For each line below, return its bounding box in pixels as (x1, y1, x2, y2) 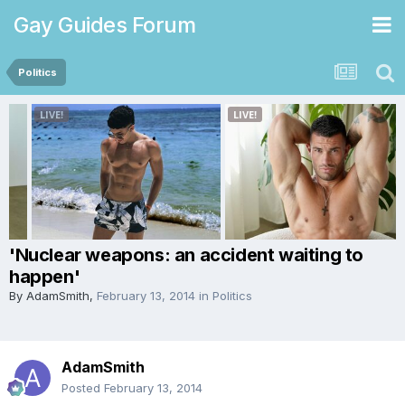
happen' (9, 266, 80, 287)
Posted (61, 381, 104, 395)
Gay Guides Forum (14, 11, 195, 38)
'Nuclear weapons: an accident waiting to (9, 244, 364, 266)
